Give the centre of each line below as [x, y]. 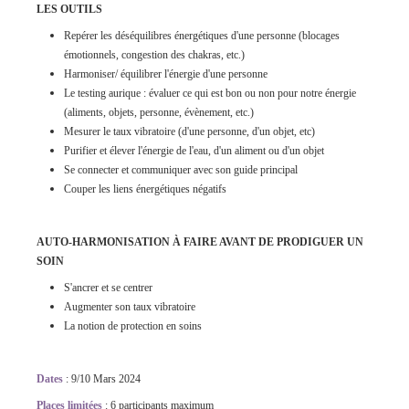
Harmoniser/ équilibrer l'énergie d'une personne [166, 74]
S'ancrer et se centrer [108, 288]
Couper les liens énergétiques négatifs [145, 189]
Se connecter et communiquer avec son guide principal [181, 170]
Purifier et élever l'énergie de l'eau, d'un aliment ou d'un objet [194, 151]
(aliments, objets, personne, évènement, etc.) [159, 112]
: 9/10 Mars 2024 [102, 379]
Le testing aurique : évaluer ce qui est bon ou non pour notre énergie [210, 93]
